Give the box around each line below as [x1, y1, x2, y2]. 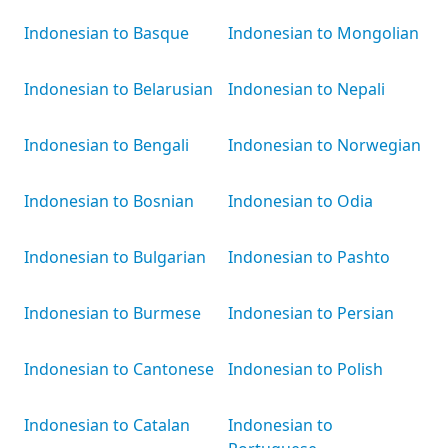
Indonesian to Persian [228, 302, 394, 324]
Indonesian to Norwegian [228, 134, 421, 156]
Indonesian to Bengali [24, 134, 189, 156]
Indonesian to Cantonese [24, 358, 214, 380]
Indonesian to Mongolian [228, 22, 419, 44]
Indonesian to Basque [24, 22, 189, 44]
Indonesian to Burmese [24, 302, 201, 324]
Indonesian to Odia [228, 190, 373, 212]
